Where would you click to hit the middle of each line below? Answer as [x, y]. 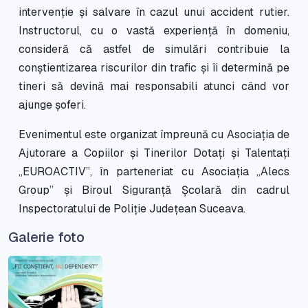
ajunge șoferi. [52, 104]
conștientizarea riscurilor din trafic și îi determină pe [154, 67]
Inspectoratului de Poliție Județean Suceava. [132, 208]
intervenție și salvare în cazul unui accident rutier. [154, 12]
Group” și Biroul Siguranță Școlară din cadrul [154, 190]
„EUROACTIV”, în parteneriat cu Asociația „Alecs [154, 171]
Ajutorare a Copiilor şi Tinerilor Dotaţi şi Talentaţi [154, 153]
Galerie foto [46, 237]
